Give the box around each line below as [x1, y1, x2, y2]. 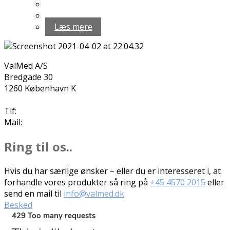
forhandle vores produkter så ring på [4, 176, 150, 188]
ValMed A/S [4, 60, 48, 72]
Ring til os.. [4, 138, 72, 155]
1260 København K [4, 83, 76, 94]
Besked [4, 199, 32, 210]
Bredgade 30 [4, 71, 53, 83]
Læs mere [54, 21, 92, 33]
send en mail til [4, 187, 64, 199]
